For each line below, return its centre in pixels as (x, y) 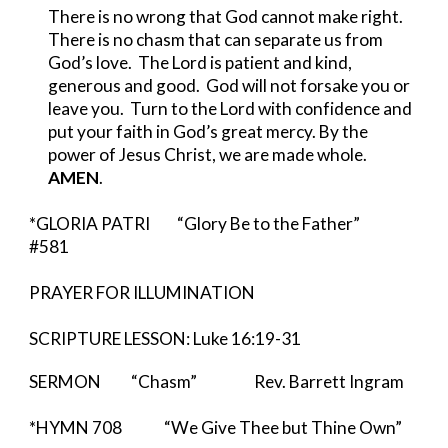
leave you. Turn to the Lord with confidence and (230, 108)
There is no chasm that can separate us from (216, 39)
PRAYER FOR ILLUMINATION (142, 292)
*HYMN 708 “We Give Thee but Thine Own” (216, 427)
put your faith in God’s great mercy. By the (208, 131)
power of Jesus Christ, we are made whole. (209, 154)
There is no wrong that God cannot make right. (226, 16)
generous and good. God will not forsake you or (229, 85)
